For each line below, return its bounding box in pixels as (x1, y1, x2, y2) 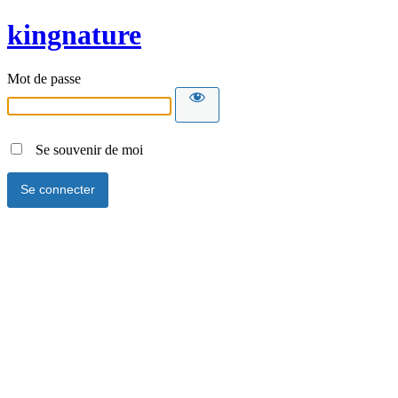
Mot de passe (7, 70, 81, 86)
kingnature (7, 19, 141, 52)
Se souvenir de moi (25, 141, 143, 157)
